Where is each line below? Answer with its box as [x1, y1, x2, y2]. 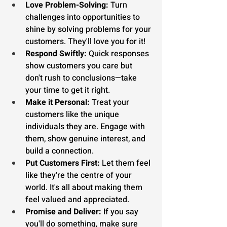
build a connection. [25, 145, 94, 157]
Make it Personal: [25, 96, 90, 108]
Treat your [90, 96, 131, 108]
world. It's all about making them [25, 181, 144, 194]
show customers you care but [25, 60, 134, 72]
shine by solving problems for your [25, 23, 153, 35]
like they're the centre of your [25, 169, 134, 181]
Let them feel [100, 157, 153, 169]
